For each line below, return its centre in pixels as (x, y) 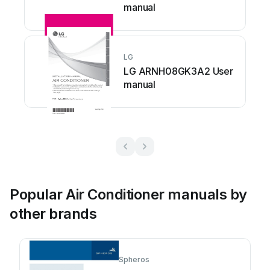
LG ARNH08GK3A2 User (178, 71)
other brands (53, 214)
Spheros (134, 259)
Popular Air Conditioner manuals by (128, 194)
